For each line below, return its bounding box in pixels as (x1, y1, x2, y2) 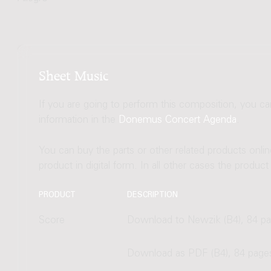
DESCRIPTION (126, 191, 178, 199)
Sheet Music (38, 70, 108, 77)
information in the (38, 115, 119, 126)
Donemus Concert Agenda (118, 115, 237, 126)
